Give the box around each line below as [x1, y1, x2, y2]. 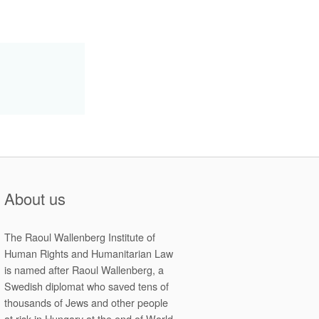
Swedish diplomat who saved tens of [4, 278, 169, 293]
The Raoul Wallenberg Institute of [4, 229, 155, 244]
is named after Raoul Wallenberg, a [4, 261, 164, 277]
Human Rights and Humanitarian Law [4, 245, 173, 261]
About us [4, 187, 66, 209]
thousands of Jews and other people [4, 294, 168, 310]
